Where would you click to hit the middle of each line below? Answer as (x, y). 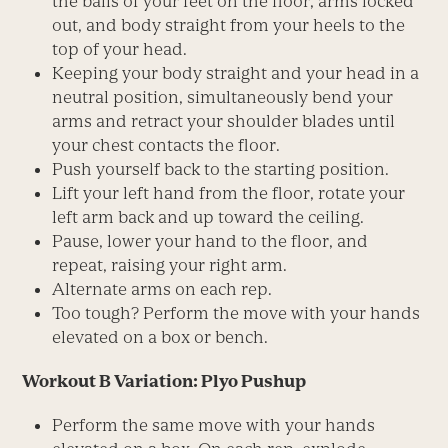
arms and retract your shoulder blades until (224, 120)
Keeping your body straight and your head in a (236, 72)
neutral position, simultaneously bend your (223, 96)
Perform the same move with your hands (214, 424)
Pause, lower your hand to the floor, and (210, 240)
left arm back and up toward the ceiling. (208, 216)
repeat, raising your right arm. (170, 264)
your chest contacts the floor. (166, 144)
